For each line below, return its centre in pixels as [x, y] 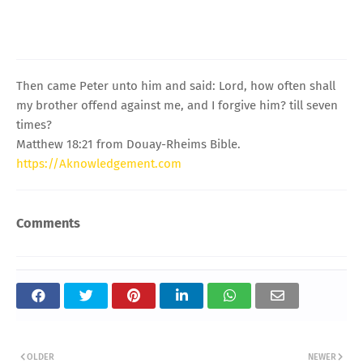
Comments [48, 223]
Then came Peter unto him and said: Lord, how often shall [176, 85]
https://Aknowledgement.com [99, 163]
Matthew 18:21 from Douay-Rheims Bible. [128, 144]
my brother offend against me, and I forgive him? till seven [177, 105]
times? [34, 124]
